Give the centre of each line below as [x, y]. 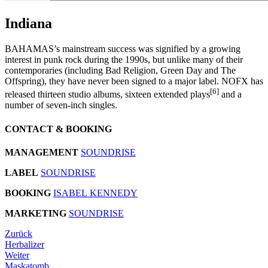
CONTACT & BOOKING [58, 129]
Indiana [28, 24]
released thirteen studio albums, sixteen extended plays [107, 95]
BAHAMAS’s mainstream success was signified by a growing [123, 49]
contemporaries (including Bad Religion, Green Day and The [120, 70]
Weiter [17, 255]
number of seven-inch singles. [61, 105]
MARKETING [36, 213]
